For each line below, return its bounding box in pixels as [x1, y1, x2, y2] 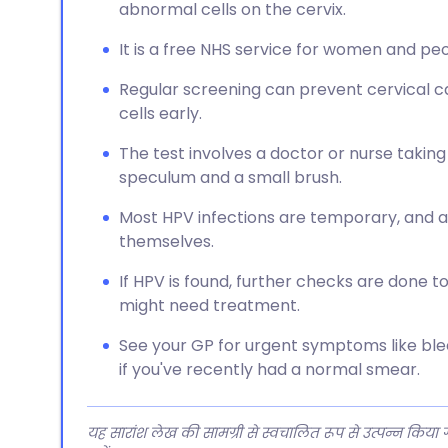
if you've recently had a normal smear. [119, 358, 420, 381]
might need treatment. [119, 294, 300, 317]
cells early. [119, 102, 202, 125]
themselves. [119, 230, 214, 253]
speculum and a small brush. [119, 166, 342, 189]
